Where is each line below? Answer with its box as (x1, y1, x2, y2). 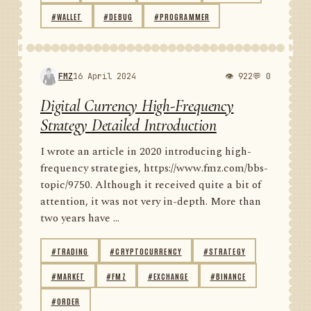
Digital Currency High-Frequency (40, 96, 234, 116)
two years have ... (40, 210, 119, 226)
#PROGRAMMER (153, 10, 210, 22)
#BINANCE (210, 270, 246, 281)
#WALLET (51, 10, 83, 22)
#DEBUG (103, 10, 133, 22)
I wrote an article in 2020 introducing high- (40, 144, 251, 160)
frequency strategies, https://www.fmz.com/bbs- (40, 160, 268, 176)
